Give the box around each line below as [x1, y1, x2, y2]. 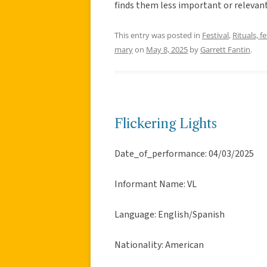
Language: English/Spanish [114, 207, 226, 221]
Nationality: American [114, 238, 204, 252]
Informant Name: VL [114, 177, 197, 191]
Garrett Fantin [200, 44, 250, 55]
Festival [202, 29, 229, 41]
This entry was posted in [114, 29, 202, 41]
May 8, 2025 [146, 44, 188, 55]
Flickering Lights [114, 115, 217, 132]
